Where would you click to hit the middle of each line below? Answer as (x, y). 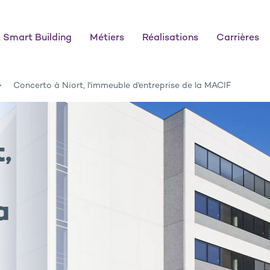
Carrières (238, 38)
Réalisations (170, 38)
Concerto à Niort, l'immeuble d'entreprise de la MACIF (122, 86)
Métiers (107, 38)
